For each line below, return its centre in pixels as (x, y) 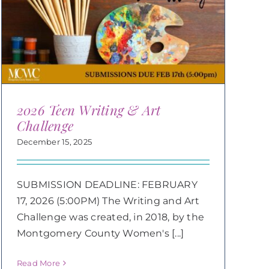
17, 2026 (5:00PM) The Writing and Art (108, 201)
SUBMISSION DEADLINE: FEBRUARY (107, 184)
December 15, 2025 (54, 141)
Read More (38, 263)
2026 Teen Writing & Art (89, 110)
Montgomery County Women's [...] (100, 233)
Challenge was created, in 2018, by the (110, 217)
